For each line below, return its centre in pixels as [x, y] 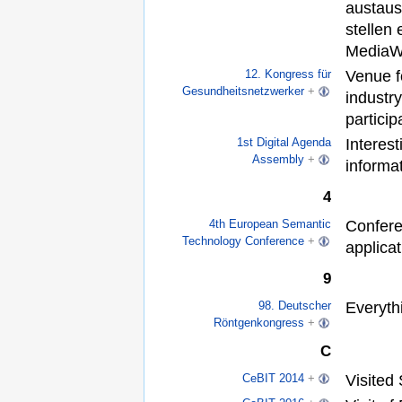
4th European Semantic [271, 224]
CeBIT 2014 [274, 379]
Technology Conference [244, 241]
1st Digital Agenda [284, 143]
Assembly [279, 160]
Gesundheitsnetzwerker [244, 92]
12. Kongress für [288, 74]
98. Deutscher [295, 306]
